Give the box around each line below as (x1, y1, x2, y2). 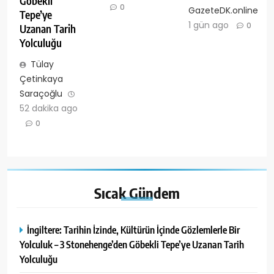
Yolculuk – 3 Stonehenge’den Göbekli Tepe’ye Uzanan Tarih (20, 238, 244, 251)
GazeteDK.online (188, 4, 258, 17)
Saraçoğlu (20, 87, 62, 100)
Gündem (129, 183, 180, 202)
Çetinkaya (20, 73, 63, 86)
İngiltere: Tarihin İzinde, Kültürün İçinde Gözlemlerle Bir (27, 223, 240, 237)
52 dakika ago (20, 102, 78, 115)
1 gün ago (188, 18, 229, 31)
